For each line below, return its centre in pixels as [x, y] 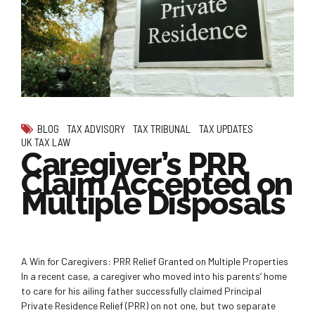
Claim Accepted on [157, 184]
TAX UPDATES [226, 128]
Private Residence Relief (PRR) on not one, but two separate [148, 305]
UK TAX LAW [46, 142]
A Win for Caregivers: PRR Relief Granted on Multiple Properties [155, 261]
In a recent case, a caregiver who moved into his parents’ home [154, 276]
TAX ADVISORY [96, 128]
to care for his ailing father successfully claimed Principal [141, 290]
